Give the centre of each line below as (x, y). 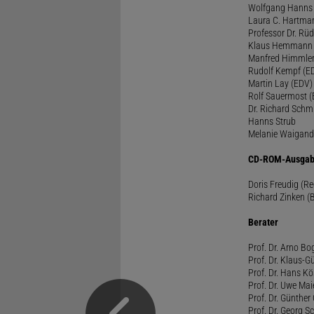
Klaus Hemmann (280, 45)
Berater (263, 222)
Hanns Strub (272, 121)
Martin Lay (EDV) (280, 83)
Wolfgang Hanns (280, 7)
